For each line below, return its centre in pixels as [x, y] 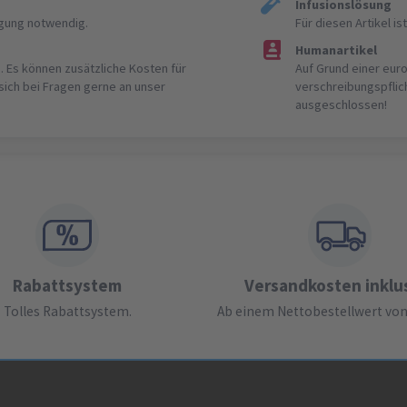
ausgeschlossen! [342, 105]
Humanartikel [337, 50]
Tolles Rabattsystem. [67, 312]
